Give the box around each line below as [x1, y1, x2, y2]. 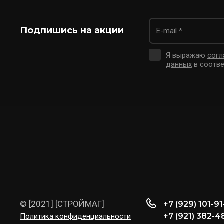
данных [165, 60, 192, 69]
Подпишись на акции [20, 24, 124, 36]
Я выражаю [165, 51, 207, 60]
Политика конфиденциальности [20, 212, 131, 221]
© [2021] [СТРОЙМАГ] [20, 199, 104, 209]
